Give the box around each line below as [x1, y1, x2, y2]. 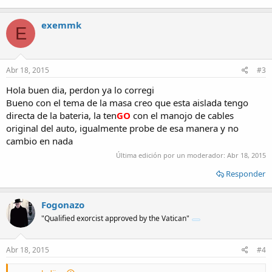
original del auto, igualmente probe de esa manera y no [6, 121, 239, 134]
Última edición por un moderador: [116, 151, 227, 160]
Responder [226, 168, 265, 179]
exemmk [41, 19, 81, 31]
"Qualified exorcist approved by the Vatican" [41, 213, 189, 223]
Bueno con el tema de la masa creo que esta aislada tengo [6, 96, 248, 109]
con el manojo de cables [131, 109, 234, 121]
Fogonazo [41, 199, 84, 211]
